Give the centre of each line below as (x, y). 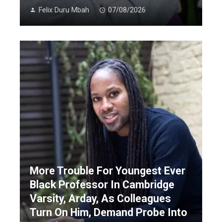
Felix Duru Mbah (64, 10)
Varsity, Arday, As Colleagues (100, 198)
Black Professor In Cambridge (102, 184)
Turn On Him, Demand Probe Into (109, 212)
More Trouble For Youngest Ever (108, 170)
